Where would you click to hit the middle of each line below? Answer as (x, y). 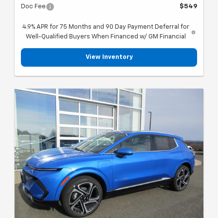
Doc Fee (33, 6)
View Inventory (109, 57)
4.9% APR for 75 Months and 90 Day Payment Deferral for (106, 27)
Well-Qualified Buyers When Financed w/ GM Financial (106, 36)
